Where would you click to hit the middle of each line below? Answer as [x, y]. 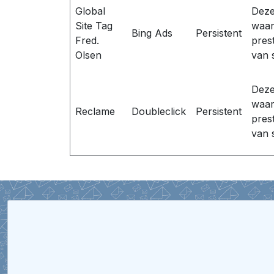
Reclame [95, 111]
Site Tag [94, 25]
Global [90, 11]
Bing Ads [152, 33]
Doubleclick [159, 111]
